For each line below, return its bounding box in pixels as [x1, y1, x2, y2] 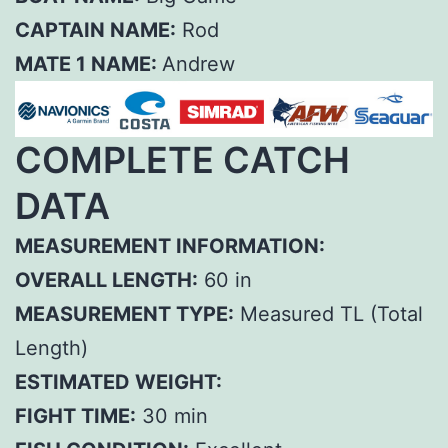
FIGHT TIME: [15, 404, 136, 429]
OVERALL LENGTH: [15, 268, 198, 293]
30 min [136, 404, 208, 429]
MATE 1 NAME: [15, 51, 162, 76]
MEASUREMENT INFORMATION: [15, 234, 325, 259]
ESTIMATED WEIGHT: [15, 370, 222, 395]
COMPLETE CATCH [15, 138, 350, 183]
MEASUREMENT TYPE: [15, 302, 234, 327]
